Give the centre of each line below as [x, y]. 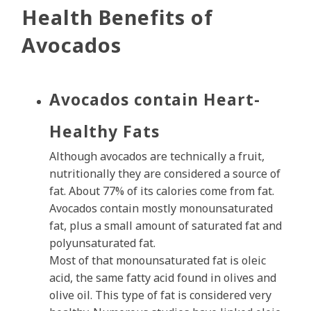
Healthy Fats [104, 132]
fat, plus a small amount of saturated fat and [166, 226]
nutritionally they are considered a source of [165, 174]
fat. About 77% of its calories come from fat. [162, 191]
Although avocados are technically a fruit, [157, 157]
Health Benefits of [118, 17]
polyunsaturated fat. [102, 243]
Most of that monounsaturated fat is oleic [158, 261]
